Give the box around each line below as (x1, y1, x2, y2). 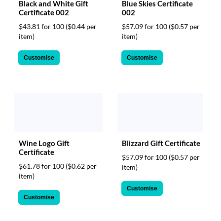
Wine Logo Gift (19, 138, 70, 147)
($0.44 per (66, 22, 97, 31)
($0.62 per (66, 161, 97, 170)
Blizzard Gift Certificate (122, 138, 200, 147)
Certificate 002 (19, 7, 69, 17)
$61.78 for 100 (19, 161, 66, 170)
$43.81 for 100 (19, 22, 66, 31)
